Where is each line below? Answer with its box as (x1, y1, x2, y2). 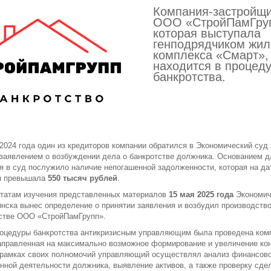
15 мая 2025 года (169, 190, 236, 200)
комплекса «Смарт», (153, 48, 269, 62)
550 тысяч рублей (48, 174, 117, 183)
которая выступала (153, 27, 261, 40)
